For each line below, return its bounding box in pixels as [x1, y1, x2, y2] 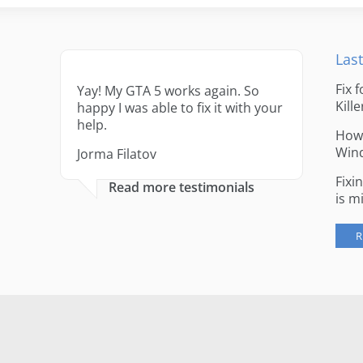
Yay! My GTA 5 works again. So [76, 82, 259, 100]
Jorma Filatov [76, 145, 156, 163]
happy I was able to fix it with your [76, 99, 283, 117]
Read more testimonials [108, 178, 254, 196]
